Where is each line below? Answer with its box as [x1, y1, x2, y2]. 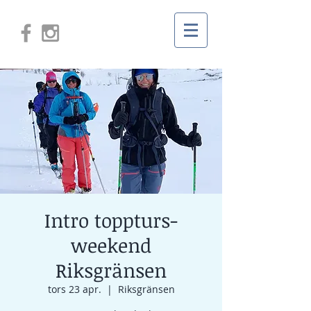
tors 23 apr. [47, 283, 101, 296]
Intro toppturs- [44, 207, 178, 233]
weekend [71, 232, 151, 258]
